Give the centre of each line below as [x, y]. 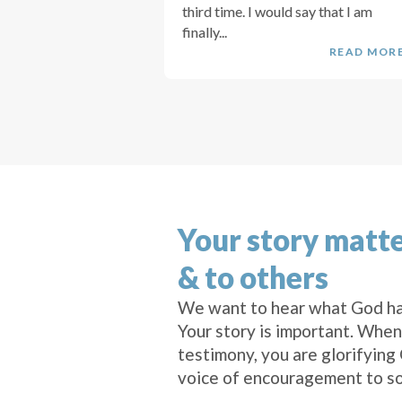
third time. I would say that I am [277, 12]
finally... [205, 32]
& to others [253, 278]
